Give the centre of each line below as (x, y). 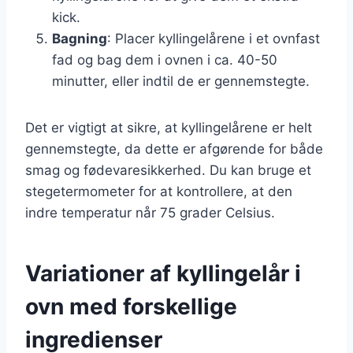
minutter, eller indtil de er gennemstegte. (181, 81)
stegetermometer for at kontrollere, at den (159, 191)
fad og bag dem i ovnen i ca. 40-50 (165, 59)
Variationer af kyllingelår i (163, 273)
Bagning (80, 38)
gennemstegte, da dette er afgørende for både (174, 149)
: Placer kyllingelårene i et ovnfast (214, 38)
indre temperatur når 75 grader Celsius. (150, 212)
